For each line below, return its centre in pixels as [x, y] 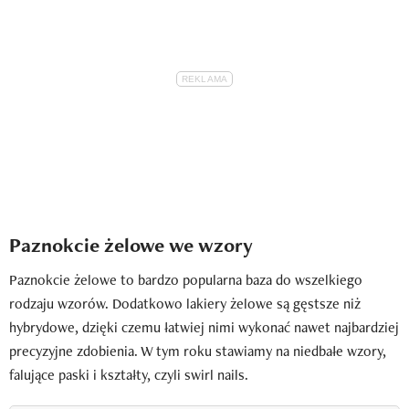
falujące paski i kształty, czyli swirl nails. [129, 374]
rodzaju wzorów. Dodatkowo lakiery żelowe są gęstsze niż [185, 303]
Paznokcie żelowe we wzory [131, 245]
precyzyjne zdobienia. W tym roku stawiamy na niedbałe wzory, [198, 351]
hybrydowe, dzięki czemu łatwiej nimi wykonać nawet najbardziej [204, 327]
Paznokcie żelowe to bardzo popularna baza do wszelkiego [186, 279]
